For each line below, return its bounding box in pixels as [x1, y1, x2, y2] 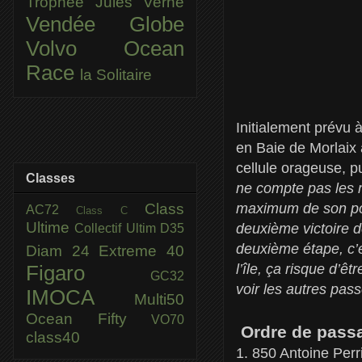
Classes [26, 170, 75, 185]
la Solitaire [80, 65, 152, 83]
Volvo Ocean [26, 36, 184, 60]
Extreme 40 [99, 242, 185, 259]
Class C [76, 204, 145, 217]
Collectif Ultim [74, 221, 161, 235]
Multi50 [134, 290, 184, 308]
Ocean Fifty [26, 309, 151, 327]
